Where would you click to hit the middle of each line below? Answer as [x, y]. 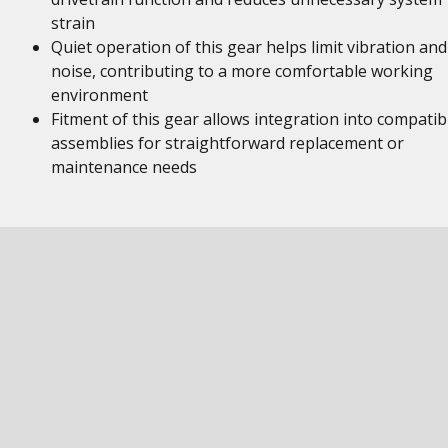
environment [99, 95]
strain [72, 23]
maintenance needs [123, 167]
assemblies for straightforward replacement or [227, 143]
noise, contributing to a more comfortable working [241, 71]
